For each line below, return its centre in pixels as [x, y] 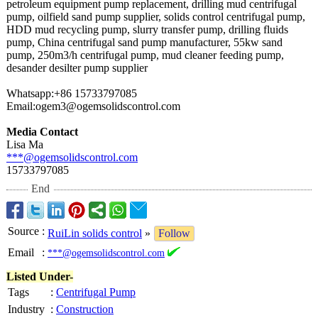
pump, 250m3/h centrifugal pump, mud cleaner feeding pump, [145, 55]
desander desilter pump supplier [77, 68]
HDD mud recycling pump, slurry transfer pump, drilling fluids [147, 29]
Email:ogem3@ [42, 106]
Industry [26, 309]
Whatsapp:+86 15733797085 [72, 93]
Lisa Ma [25, 144]
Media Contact [42, 132]
